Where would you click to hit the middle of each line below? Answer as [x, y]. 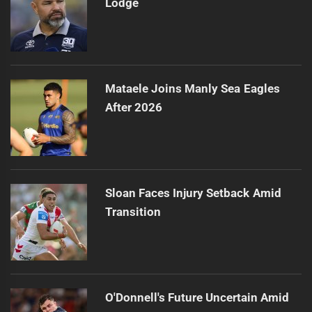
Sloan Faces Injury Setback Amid [193, 193]
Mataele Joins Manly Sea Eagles [192, 88]
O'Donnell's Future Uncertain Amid [197, 297]
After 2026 [133, 107]
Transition [133, 211]
